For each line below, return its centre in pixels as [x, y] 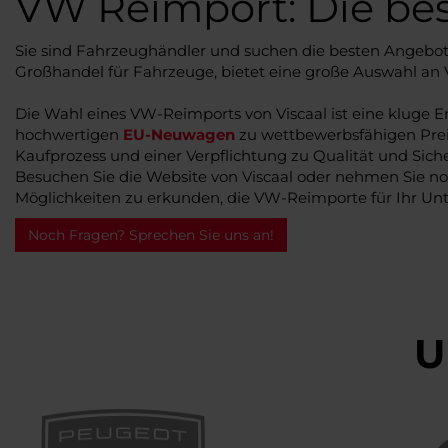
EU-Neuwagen [179, 134]
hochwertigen [69, 134]
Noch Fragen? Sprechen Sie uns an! [151, 234]
